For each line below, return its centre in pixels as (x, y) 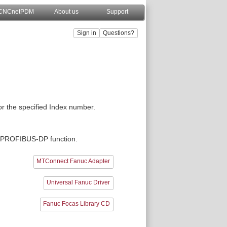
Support (117, 12)
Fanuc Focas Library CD (77, 204)
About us (66, 12)
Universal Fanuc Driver (79, 183)
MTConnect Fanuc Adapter (73, 161)
